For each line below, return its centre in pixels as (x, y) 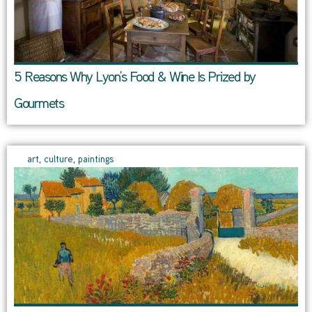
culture (58, 160)
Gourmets (39, 105)
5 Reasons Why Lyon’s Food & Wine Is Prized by (135, 78)
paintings (96, 160)
